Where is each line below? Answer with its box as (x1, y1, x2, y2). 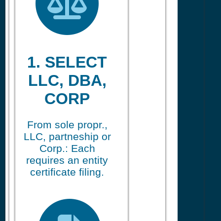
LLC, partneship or (23, 130, 111, 142)
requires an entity (26, 154, 108, 166)
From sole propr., (27, 118, 108, 130)
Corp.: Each (39, 142, 95, 154)
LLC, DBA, (28, 72, 107, 90)
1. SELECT (27, 53, 107, 72)
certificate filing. (30, 166, 104, 178)
